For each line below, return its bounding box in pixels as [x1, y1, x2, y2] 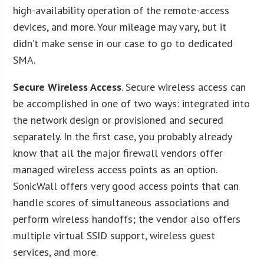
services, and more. [13, 245, 98, 259]
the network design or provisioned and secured [13, 113, 224, 127]
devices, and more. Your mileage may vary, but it [13, 19, 227, 34]
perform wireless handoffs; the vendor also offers [13, 212, 241, 226]
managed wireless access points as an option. [13, 162, 217, 176]
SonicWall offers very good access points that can [13, 179, 239, 193]
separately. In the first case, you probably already [13, 129, 232, 143]
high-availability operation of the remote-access [13, 3, 230, 17]
